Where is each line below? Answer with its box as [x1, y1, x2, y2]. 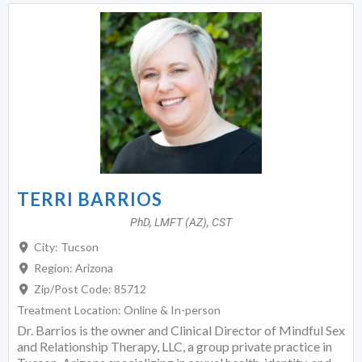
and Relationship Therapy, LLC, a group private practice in [17, 338, 332, 354]
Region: [33, 260, 75, 275]
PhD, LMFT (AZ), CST [130, 215, 232, 229]
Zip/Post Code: [33, 281, 114, 296]
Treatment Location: [17, 302, 124, 317]
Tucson [60, 239, 99, 254]
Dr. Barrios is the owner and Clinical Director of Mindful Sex [17, 322, 345, 338]
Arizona [74, 260, 113, 275]
